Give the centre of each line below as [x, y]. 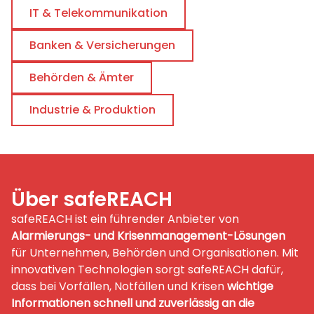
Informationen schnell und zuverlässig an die [133, 303]
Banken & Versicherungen [102, 45]
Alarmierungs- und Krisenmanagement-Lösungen [148, 235]
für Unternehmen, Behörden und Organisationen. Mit [155, 252]
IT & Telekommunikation [98, 13]
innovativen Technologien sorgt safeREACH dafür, [147, 269]
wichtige [250, 286]
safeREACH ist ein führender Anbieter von [125, 219]
